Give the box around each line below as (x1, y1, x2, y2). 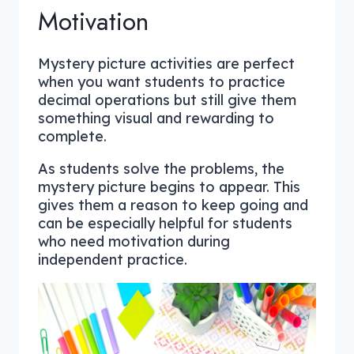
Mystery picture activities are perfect (38, 54, 295, 73)
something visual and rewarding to (38, 108, 274, 127)
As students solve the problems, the (38, 159, 284, 178)
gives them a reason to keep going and (38, 195, 308, 214)
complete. (38, 126, 107, 145)
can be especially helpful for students (38, 213, 292, 232)
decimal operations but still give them (38, 90, 296, 109)
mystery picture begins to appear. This (38, 177, 300, 196)
